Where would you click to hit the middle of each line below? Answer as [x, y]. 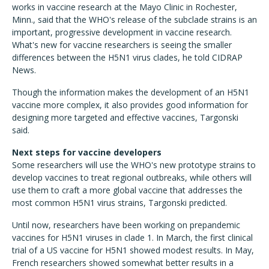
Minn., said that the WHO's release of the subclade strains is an [134, 20]
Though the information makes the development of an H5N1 [131, 92]
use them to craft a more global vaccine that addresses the [127, 190]
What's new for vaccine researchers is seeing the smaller [122, 45]
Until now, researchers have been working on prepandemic [126, 225]
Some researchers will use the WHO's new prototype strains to [134, 165]
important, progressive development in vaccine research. [122, 32]
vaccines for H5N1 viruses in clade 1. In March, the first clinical [132, 237]
